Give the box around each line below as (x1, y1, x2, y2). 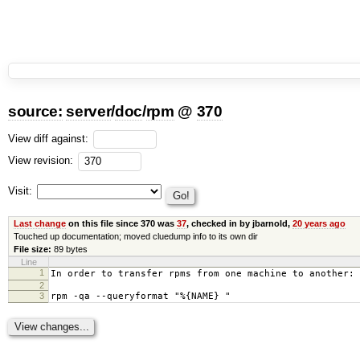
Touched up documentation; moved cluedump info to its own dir (13, 231, 258, 242)
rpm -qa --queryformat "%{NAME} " (51, 291, 231, 302)
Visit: (8, 185, 32, 198)
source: (8, 103, 63, 120)
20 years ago (292, 219, 346, 229)
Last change (13, 219, 66, 229)
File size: (13, 244, 51, 255)
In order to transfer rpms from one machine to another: (51, 268, 354, 280)
